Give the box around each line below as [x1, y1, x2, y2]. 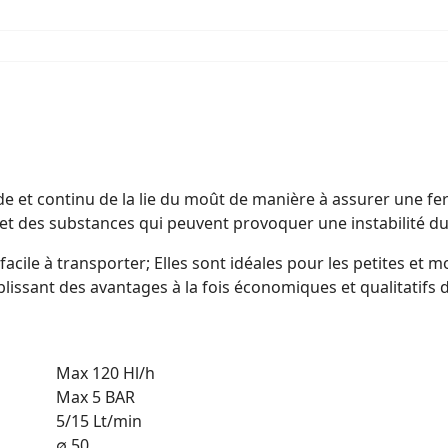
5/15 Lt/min [56, 409, 142, 432]
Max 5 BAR [56, 385, 135, 408]
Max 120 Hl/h [56, 361, 155, 384]
